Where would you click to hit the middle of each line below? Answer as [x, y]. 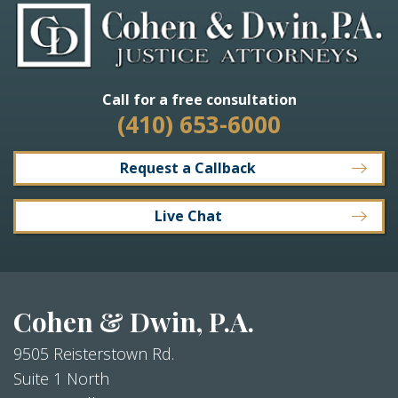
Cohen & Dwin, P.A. [134, 321]
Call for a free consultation [199, 99]
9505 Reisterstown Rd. [94, 353]
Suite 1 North [61, 378]
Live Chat [188, 215]
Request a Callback [188, 167]
